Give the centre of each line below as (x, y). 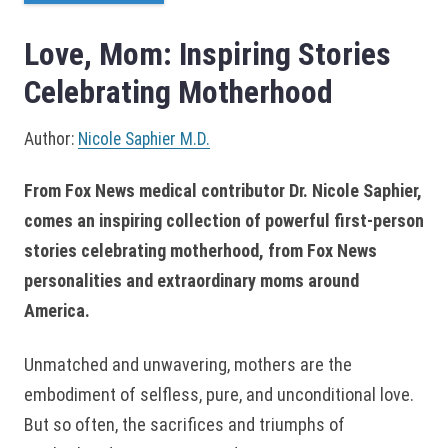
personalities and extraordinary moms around (191, 280)
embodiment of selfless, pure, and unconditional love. (219, 394)
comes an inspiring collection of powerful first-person (224, 220)
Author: (51, 138)
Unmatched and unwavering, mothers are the (188, 364)
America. (59, 310)
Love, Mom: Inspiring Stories (207, 54)
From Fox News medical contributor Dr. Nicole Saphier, (223, 190)
